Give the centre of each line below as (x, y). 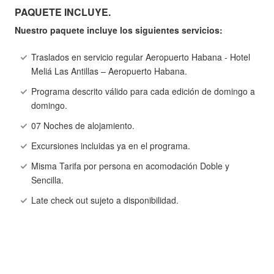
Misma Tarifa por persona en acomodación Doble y (130, 166)
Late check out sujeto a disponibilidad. (105, 200)
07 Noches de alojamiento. (83, 126)
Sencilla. (47, 180)
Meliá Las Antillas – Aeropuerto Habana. (109, 71)
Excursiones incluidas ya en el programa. (110, 146)
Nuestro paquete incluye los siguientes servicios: (118, 30)
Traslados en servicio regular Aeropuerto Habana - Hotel (140, 57)
